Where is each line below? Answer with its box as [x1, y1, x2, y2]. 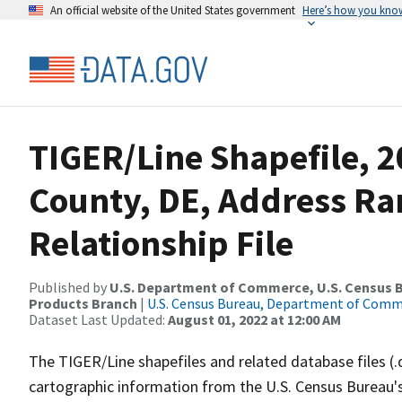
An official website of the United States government [50, 3, 295, 17]
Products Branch [29, 294, 137, 312]
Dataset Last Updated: [29, 310, 168, 328]
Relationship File [29, 221, 293, 266]
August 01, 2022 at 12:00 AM [168, 310, 341, 328]
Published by [29, 278, 109, 296]
